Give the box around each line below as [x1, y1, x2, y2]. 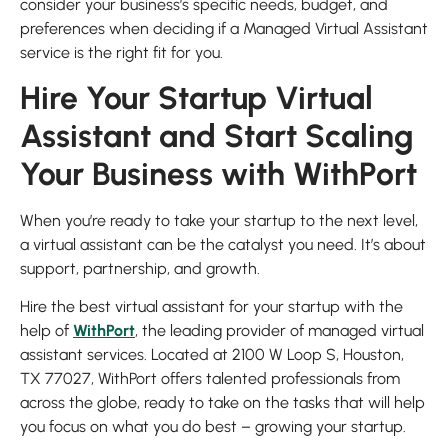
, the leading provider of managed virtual [135, 321, 424, 341]
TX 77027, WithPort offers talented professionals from [20, 369, 400, 389]
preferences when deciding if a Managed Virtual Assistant [20, 18, 428, 38]
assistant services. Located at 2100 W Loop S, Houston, [20, 345, 404, 365]
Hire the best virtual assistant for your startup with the [20, 297, 403, 317]
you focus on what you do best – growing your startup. [20, 417, 406, 437]
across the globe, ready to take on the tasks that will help [20, 393, 425, 413]
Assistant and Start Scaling [20, 116, 414, 155]
